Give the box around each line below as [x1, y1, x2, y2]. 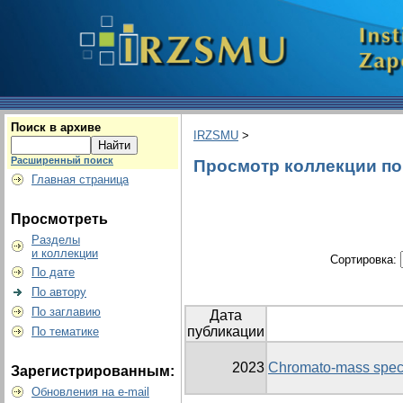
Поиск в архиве [11, 121, 101, 134]
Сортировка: [329, 253, 400, 267]
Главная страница [31, 173, 129, 186]
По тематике [31, 325, 99, 338]
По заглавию [31, 305, 101, 318]
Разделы [31, 233, 80, 246]
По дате [31, 265, 75, 279]
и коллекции [31, 246, 98, 260]
